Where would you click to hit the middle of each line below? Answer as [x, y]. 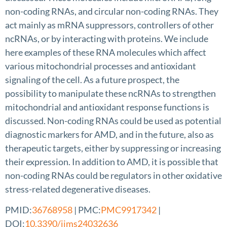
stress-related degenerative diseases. [78, 189]
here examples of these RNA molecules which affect [106, 52]
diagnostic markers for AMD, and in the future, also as [109, 134]
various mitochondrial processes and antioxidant [101, 66]
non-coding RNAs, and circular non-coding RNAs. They [112, 11]
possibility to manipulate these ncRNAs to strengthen [110, 93]
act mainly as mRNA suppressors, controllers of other [109, 25]
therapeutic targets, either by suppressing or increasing [113, 148]
